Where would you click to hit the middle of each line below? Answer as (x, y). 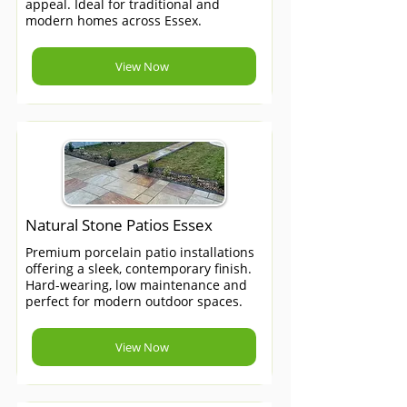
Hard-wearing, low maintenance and (136, 285)
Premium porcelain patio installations (140, 252)
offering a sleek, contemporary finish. (139, 268)
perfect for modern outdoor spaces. (134, 301)
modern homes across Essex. (114, 20)
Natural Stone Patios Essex (119, 225)
